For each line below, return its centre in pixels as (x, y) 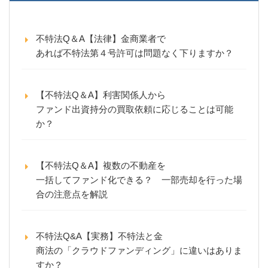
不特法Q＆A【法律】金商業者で (101, 38)
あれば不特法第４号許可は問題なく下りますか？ (135, 53)
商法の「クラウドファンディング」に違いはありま (139, 250)
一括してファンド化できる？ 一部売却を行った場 (139, 179)
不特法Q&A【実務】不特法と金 (99, 236)
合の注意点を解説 (72, 194)
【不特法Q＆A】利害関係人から (101, 95)
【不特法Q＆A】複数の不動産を (101, 165)
